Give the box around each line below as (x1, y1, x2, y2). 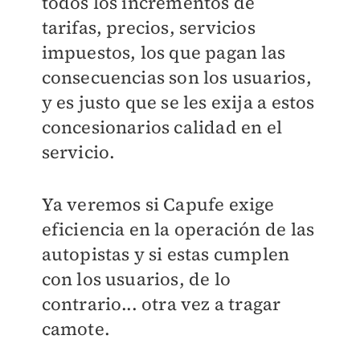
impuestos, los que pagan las (41, 40, 286, 65)
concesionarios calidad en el (41, 115, 283, 140)
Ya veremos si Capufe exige (41, 192, 275, 217)
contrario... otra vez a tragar (41, 292, 281, 317)
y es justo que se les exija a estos (41, 90, 315, 115)
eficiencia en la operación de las (41, 217, 315, 242)
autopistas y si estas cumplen (41, 242, 290, 267)
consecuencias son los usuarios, (41, 65, 312, 90)
